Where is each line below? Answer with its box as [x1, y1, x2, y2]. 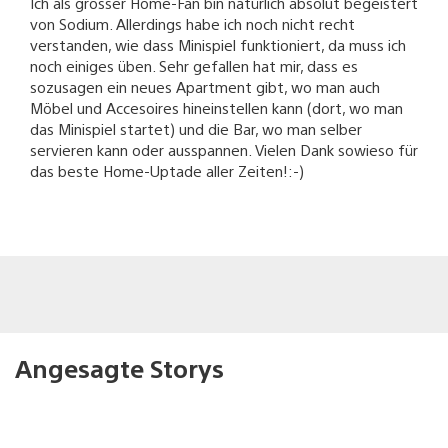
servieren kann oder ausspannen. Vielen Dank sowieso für [30, 139, 418, 159]
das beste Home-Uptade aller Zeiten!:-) [30, 160, 304, 180]
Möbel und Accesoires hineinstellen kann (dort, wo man [30, 97, 403, 117]
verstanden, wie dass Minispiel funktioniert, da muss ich [30, 34, 406, 54]
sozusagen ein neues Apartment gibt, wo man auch [30, 76, 380, 96]
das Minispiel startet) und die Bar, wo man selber [30, 118, 362, 138]
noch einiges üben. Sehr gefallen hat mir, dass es [30, 55, 358, 75]
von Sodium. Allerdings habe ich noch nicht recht [30, 13, 355, 33]
